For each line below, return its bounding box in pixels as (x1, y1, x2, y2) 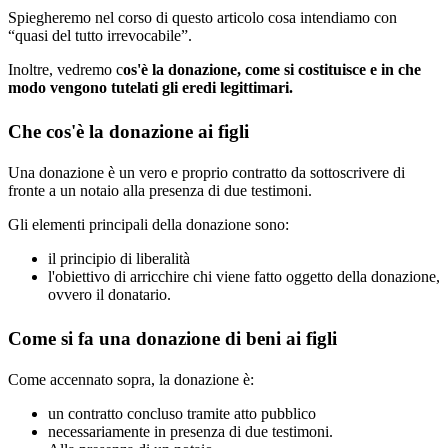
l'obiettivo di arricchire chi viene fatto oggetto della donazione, (48, 268, 440, 286)
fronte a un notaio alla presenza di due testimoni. (8, 182, 312, 200)
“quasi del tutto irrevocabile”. (8, 27, 192, 45)
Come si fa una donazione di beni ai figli (8, 327, 337, 349)
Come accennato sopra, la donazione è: (8, 370, 254, 388)
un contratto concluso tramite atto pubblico (48, 404, 316, 422)
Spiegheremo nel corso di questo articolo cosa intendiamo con (8, 9, 397, 27)
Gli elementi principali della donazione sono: (8, 216, 289, 234)
